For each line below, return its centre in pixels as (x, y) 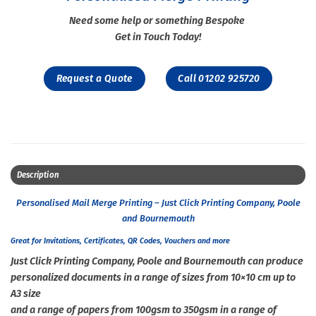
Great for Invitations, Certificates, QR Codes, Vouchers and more (120, 241)
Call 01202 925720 (219, 78)
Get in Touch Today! (158, 37)
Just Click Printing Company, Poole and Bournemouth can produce (157, 261)
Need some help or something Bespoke (158, 20)
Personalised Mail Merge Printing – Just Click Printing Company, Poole (158, 202)
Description (38, 175)
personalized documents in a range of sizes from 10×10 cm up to (153, 277)
